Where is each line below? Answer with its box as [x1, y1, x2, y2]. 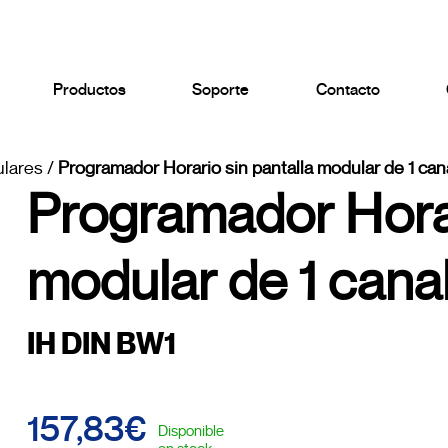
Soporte [192, 80, 250, 100]
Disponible [157, 421, 224, 440]
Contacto [315, 80, 380, 100]
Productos [52, 80, 126, 100]
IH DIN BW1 [26, 325, 176, 363]
